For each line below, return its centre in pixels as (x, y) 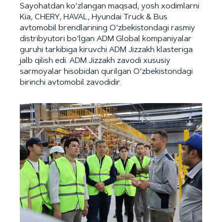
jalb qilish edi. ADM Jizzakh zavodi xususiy (95, 61)
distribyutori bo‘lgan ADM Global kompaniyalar (106, 39)
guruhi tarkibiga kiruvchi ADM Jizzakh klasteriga (106, 50)
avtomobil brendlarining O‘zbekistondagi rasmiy (108, 28)
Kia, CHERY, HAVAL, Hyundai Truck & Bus (94, 17)
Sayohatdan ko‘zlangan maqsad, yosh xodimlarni (110, 6)
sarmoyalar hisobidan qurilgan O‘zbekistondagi (106, 72)
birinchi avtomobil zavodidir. (71, 83)
